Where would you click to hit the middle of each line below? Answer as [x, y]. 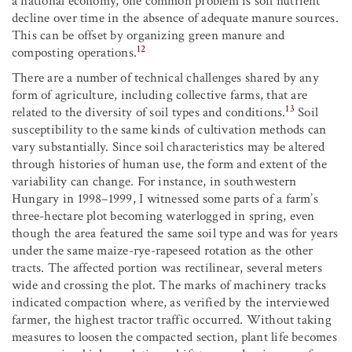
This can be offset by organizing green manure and [148, 36]
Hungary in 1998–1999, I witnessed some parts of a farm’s [165, 199]
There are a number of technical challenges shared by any [165, 78]
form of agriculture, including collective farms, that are [160, 95]
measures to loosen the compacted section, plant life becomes [174, 337]
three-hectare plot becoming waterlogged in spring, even [163, 216]
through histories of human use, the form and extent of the [170, 165]
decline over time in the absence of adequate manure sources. [175, 18]
